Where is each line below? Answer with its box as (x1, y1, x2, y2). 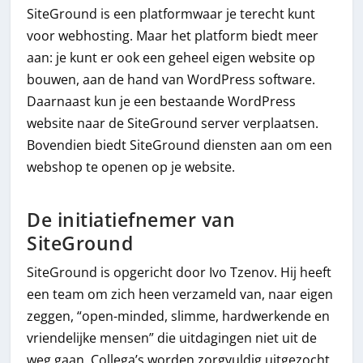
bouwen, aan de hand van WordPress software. (27, 70, 316, 89)
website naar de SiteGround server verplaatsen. (27, 114, 319, 133)
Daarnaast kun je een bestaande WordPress (27, 92, 297, 111)
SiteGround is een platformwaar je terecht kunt (27, 5, 316, 23)
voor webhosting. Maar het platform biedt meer (27, 27, 319, 45)
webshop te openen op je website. (27, 158, 236, 177)
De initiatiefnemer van (27, 207, 236, 233)
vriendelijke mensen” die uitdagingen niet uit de (27, 329, 318, 348)
